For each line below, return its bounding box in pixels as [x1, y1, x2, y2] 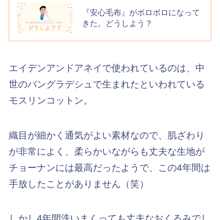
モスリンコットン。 [8, 95, 93, 106]
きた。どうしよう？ [82, 18, 153, 27]
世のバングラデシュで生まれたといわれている [8, 79, 205, 90]
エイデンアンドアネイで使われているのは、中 [8, 63, 205, 74]
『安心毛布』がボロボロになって [82, 7, 200, 17]
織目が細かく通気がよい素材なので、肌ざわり [8, 130, 205, 140]
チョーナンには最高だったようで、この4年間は [8, 162, 210, 173]
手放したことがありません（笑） [8, 178, 149, 189]
